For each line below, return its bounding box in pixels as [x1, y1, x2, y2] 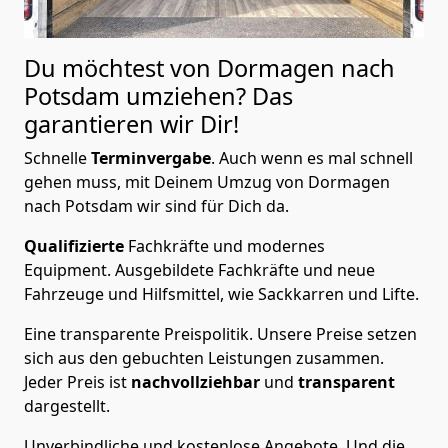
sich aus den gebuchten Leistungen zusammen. [24, 347, 384, 370]
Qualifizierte [24, 235, 128, 258]
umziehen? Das [126, 80, 293, 113]
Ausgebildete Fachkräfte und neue [115, 259, 375, 282]
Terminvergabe [91, 147, 211, 170]
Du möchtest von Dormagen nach [24, 52, 395, 85]
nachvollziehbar [131, 371, 264, 394]
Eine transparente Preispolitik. [24, 323, 257, 346]
